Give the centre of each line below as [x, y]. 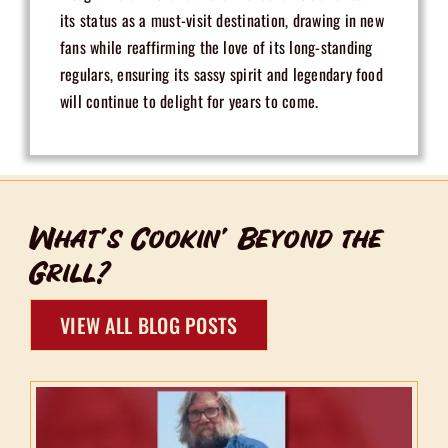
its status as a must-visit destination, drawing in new [221, 20]
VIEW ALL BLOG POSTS [148, 325]
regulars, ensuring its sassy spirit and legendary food [221, 74]
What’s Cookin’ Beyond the [206, 238]
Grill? [71, 272]
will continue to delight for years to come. [189, 101]
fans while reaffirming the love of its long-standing [216, 47]
